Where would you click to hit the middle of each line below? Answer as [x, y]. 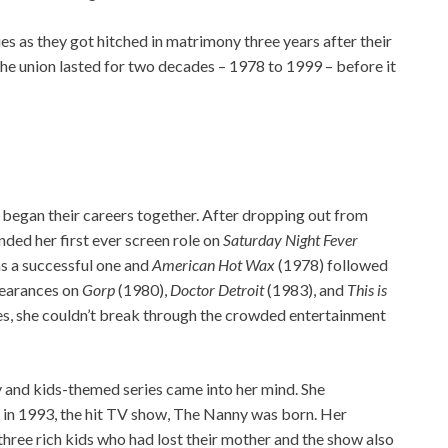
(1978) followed [333, 264]
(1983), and [305, 289]
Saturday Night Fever [290, 239]
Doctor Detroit [217, 289]
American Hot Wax [215, 264]
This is [367, 289]
